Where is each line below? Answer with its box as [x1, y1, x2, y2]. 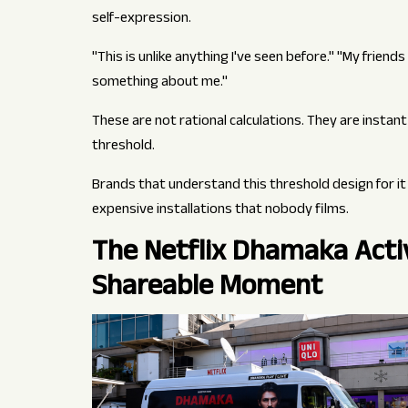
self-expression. [91, 7, 191, 33]
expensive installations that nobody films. [91, 199, 349, 224]
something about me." [91, 71, 228, 97]
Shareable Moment [91, 265, 322, 315]
